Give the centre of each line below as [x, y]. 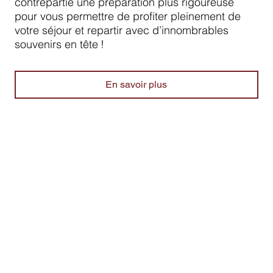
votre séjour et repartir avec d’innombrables [122, 30]
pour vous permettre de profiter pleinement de [128, 16]
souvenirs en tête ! [59, 44]
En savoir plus [136, 84]
